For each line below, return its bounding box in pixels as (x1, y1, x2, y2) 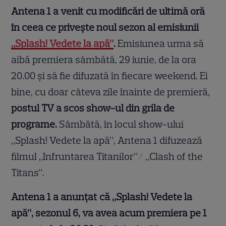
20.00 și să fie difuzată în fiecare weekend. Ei (11, 70, 208, 82)
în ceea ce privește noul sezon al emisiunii (11, 21, 199, 34)
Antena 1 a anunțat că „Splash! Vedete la (11, 191, 193, 203)
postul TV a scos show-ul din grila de (11, 102, 175, 115)
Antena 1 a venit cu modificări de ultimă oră (11, 5, 205, 18)
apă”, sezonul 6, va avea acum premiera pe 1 (11, 207, 207, 219)
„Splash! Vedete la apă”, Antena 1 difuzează (11, 134, 203, 147)
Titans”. (11, 166, 47, 179)
